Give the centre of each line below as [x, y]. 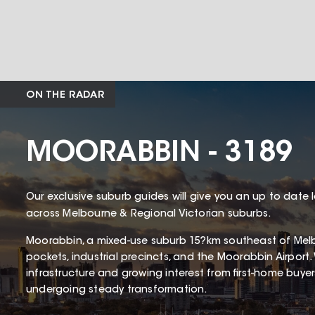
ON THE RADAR [65, 96]
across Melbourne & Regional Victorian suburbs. [150, 215]
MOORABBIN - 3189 [159, 154]
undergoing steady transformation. [117, 291]
